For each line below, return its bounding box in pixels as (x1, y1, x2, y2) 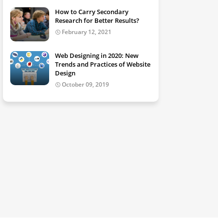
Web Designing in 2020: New (55, 51, 139, 60)
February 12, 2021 (62, 28, 111, 36)
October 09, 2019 (62, 80, 109, 89)
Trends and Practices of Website (55, 60, 150, 69)
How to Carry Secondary (55, 7, 128, 16)
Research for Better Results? (55, 16, 139, 25)
